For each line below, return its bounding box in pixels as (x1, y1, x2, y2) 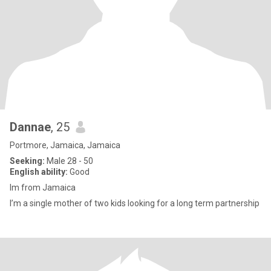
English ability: (10, 167, 68, 177)
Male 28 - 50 (45, 156, 93, 166)
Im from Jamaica (10, 183, 76, 192)
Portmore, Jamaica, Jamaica (10, 140, 120, 150)
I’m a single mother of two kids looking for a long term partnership (10, 198, 260, 208)
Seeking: (10, 156, 45, 166)
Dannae (10, 120, 51, 134)
